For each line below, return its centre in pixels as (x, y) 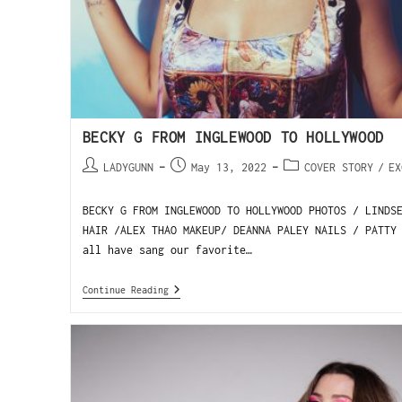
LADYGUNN (128, 168)
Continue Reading (125, 290)
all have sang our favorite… (167, 250)
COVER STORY (338, 168)
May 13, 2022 (228, 168)
